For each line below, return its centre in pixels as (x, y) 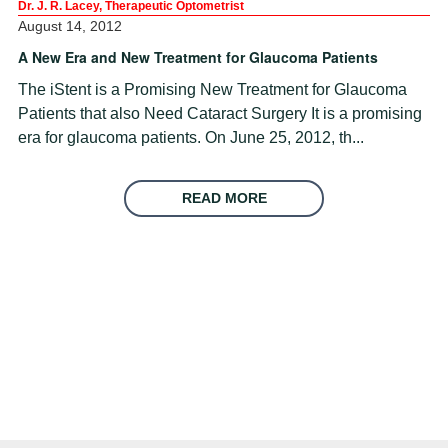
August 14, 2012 (70, 25)
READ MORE (224, 197)
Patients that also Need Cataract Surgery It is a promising (220, 113)
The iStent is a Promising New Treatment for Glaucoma (212, 89)
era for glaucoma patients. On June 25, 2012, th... (191, 137)
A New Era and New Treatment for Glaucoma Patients (198, 56)
